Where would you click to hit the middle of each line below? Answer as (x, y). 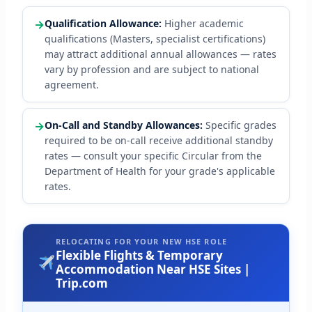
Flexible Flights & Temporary (139, 256)
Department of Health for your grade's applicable (159, 171)
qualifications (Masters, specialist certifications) (155, 39)
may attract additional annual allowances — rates (160, 54)
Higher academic (202, 24)
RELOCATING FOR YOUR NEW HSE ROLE (141, 242)
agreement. (71, 85)
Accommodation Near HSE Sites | (153, 270)
